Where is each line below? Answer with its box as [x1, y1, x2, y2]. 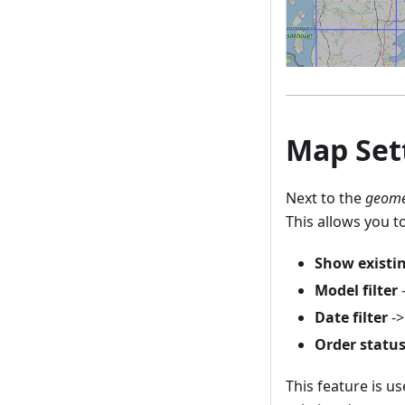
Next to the [286, 187, 365, 208]
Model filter [315, 279, 398, 300]
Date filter [315, 306, 388, 327]
